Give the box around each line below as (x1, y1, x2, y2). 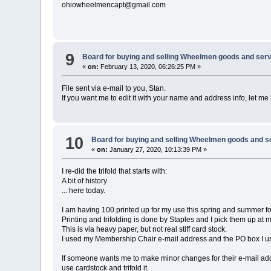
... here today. (62, 186, 106, 195)
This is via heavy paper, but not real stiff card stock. (62, 225, 227, 234)
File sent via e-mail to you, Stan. (62, 83, 166, 93)
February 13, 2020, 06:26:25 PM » (99, 62, 201, 70)
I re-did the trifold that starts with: (62, 167, 168, 176)
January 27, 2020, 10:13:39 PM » (108, 146, 207, 154)
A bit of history (62, 177, 108, 186)
